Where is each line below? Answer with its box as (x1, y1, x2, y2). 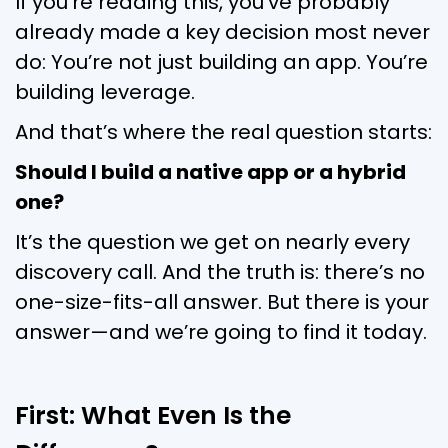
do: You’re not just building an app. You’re (15, 47, 428, 76)
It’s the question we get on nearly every (15, 227, 410, 256)
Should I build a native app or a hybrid (15, 157, 406, 186)
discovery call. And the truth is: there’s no (15, 257, 425, 286)
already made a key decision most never (15, 17, 430, 46)
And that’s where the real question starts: (15, 117, 432, 146)
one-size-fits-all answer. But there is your (15, 287, 429, 316)
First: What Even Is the (15, 397, 291, 433)
